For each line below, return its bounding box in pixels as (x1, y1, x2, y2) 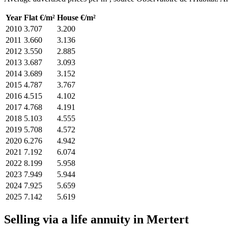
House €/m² (57, 13, 96, 22)
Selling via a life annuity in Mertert (4, 213, 189, 226)
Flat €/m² (24, 13, 55, 22)
